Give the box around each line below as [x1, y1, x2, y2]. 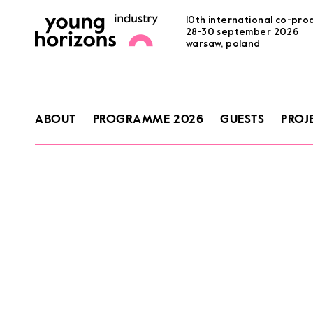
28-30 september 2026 [186, 26, 299, 38]
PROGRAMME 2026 [92, 111, 204, 127]
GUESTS [220, 111, 265, 127]
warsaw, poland [186, 38, 261, 50]
